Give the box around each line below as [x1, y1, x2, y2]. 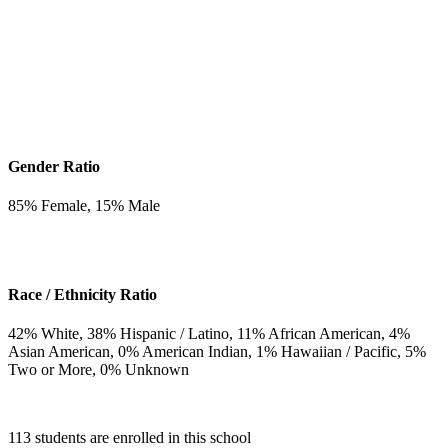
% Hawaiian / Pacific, [264, 343, 405, 361]
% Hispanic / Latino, [103, 325, 237, 343]
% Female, [24, 196, 95, 214]
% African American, [252, 325, 389, 343]
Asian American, [8, 343, 118, 361]
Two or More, [8, 361, 100, 379]
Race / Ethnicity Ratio [8, 286, 157, 304]
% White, [24, 325, 87, 343]
